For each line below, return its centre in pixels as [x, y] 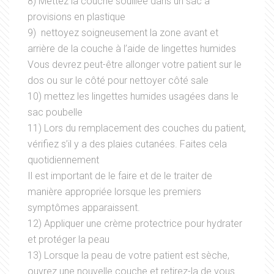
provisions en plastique [76, 17]
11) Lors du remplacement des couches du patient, [137, 128]
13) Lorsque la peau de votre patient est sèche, [128, 256]
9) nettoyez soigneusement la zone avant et [123, 33]
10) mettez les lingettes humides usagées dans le [133, 97]
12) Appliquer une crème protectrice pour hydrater [135, 224]
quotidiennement [63, 160]
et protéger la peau [68, 240]
